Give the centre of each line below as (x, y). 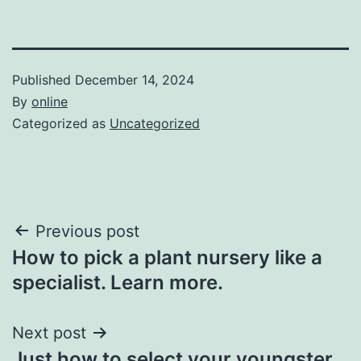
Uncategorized (155, 123)
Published (44, 79)
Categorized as (61, 123)
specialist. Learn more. (118, 282)
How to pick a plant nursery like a (167, 257)
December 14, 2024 (135, 79)
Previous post (87, 231)
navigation (82, 272)
